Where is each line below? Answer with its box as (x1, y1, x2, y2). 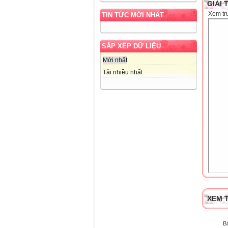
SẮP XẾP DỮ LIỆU (102, 42, 161, 50)
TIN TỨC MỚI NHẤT (102, 11, 164, 19)
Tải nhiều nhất (103, 68, 142, 76)
